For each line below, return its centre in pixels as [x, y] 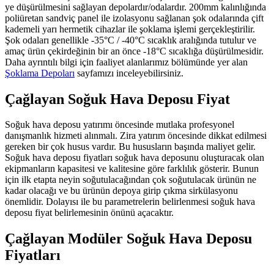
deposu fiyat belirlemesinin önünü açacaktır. [89, 213]
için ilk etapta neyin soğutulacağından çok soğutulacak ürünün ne [131, 180]
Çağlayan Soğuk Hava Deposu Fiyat [117, 99]
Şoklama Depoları [40, 73]
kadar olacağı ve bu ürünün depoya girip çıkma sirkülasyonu [121, 191]
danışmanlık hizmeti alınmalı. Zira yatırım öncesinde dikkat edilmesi [136, 136]
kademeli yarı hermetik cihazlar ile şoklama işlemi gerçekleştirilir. [130, 29]
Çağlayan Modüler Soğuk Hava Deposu [128, 239]
